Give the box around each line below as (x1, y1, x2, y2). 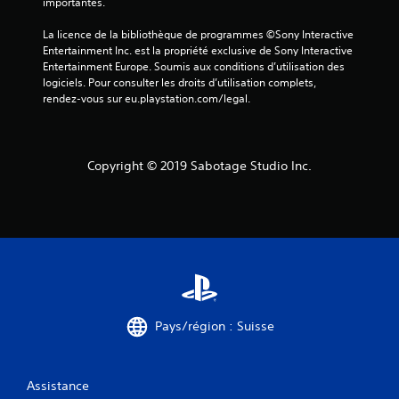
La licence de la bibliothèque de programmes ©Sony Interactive (43, 26, 354, 42)
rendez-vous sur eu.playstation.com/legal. (43, 90, 250, 106)
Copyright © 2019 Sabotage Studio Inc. (87, 157, 312, 174)
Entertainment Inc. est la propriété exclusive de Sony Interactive (43, 42, 353, 58)
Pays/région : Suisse (155, 318, 274, 335)
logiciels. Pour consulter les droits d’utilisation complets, (43, 74, 316, 90)
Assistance (27, 377, 89, 394)
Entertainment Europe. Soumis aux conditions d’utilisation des (43, 58, 345, 74)
